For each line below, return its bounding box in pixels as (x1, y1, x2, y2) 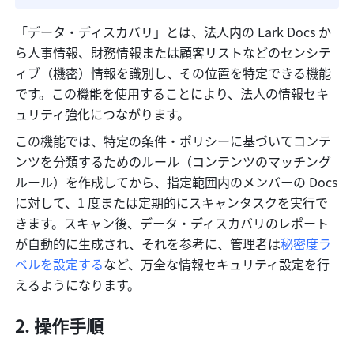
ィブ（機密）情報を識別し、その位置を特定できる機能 (15, 63, 332, 83)
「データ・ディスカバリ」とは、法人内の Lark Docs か (15, 22, 332, 42)
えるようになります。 (15, 275, 141, 295)
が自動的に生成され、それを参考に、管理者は (15, 234, 281, 254)
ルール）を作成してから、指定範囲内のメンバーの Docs (15, 172, 338, 192)
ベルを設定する (15, 254, 104, 274)
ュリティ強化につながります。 (15, 104, 190, 124)
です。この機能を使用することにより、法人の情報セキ (15, 84, 330, 104)
